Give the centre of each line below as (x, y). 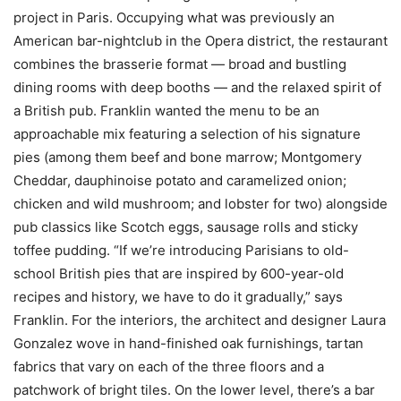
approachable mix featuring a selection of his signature (187, 134)
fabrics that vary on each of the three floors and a (169, 367)
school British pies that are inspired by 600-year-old (179, 274)
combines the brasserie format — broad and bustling (180, 64)
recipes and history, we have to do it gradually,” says (178, 297)
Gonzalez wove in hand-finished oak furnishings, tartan (188, 344)
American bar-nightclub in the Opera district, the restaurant (200, 41)
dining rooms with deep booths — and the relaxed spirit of (197, 88)
